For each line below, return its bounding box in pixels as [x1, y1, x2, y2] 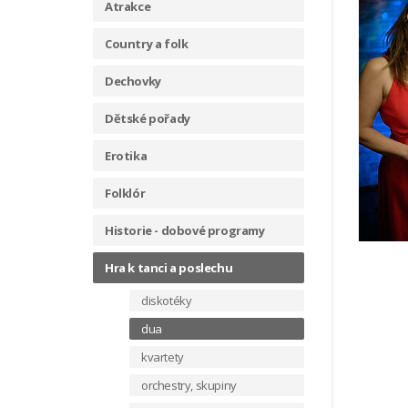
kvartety [141, 349, 184, 365]
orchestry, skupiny [141, 377, 237, 393]
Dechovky [105, 73, 161, 89]
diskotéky [141, 292, 192, 309]
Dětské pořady [105, 110, 190, 127]
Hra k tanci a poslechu [105, 260, 233, 276]
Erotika [105, 148, 148, 164]
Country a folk [105, 36, 189, 52]
